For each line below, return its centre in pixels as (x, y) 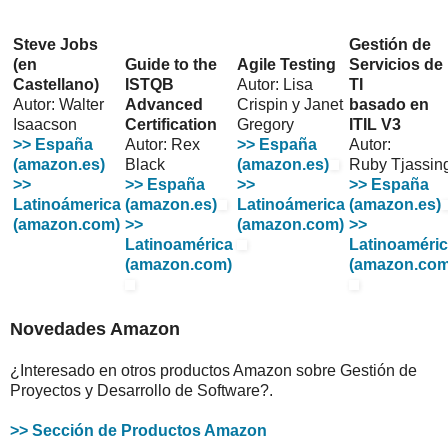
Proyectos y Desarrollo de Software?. (141, 391)
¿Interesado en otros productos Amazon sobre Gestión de (213, 371)
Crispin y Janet (290, 105)
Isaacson (45, 125)
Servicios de (396, 65)
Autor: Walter (58, 105)
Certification (171, 125)
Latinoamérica (179, 245)
